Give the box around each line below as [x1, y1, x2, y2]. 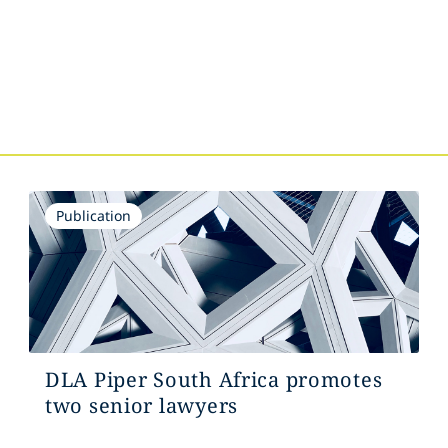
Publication [55, 206, 131, 225]
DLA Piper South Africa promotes [44, 366, 383, 393]
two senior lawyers [44, 392, 238, 419]
